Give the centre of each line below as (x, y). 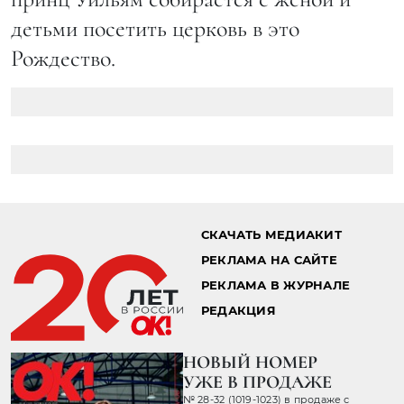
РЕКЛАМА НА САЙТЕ (269, 261)
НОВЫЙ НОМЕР (250, 363)
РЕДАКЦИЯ (238, 311)
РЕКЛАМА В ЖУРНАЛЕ (275, 286)
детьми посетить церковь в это (155, 29)
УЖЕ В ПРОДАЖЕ (257, 383)
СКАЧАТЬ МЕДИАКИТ (271, 235)
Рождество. (63, 59)
